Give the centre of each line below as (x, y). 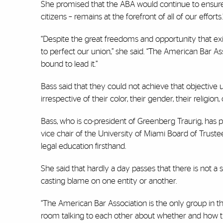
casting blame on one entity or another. (109, 181)
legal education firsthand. (83, 146)
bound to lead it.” (69, 64)
